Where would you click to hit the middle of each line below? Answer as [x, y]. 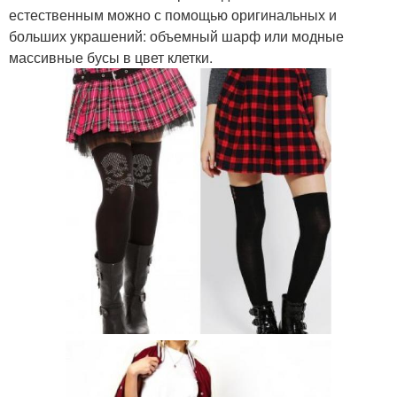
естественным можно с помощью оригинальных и [173, 15]
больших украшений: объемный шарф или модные [176, 36]
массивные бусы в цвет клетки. [111, 58]
